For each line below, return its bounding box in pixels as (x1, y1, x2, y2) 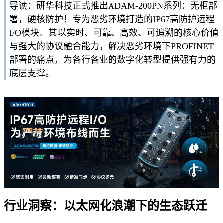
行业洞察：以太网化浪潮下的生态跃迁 (4, 199, 207, 212)
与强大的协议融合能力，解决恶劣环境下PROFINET (9, 41, 214, 51)
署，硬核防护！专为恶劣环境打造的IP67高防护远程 (9, 14, 215, 24)
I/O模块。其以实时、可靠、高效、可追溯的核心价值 (9, 27, 219, 38)
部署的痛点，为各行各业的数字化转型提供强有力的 (9, 54, 216, 65)
